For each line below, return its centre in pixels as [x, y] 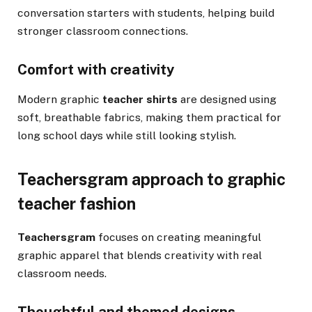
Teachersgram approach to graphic [151, 180]
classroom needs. [62, 273]
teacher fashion [77, 204]
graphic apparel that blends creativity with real [140, 255]
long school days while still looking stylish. [127, 136]
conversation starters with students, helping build [146, 13]
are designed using [227, 100]
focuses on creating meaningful [178, 237]
